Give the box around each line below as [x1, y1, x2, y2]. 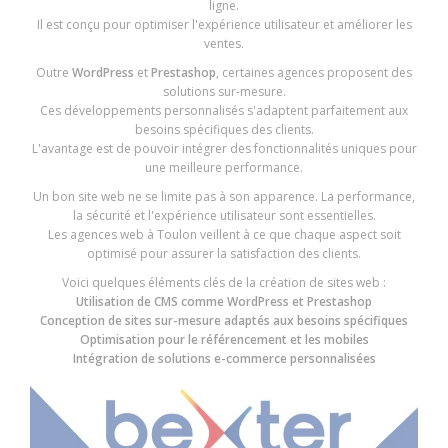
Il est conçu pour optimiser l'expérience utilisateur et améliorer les [36, 16, 412, 34]
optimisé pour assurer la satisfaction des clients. [87, 245, 361, 263]
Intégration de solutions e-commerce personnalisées [72, 350, 376, 368]
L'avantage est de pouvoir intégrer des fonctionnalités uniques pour [31, 140, 417, 158]
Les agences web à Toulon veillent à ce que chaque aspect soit [47, 226, 401, 244]
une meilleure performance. [145, 159, 303, 177]
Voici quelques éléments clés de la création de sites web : [62, 274, 386, 292]
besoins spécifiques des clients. [134, 121, 314, 139]
